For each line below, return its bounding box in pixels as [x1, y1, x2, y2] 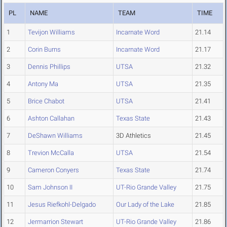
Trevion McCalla [28, 149, 74, 157]
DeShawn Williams [28, 132, 83, 140]
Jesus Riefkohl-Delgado [28, 201, 96, 209]
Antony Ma [28, 80, 58, 88]
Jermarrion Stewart [28, 218, 83, 226]
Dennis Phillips [28, 63, 70, 71]
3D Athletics [116, 132, 151, 140]
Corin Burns [28, 46, 61, 54]
